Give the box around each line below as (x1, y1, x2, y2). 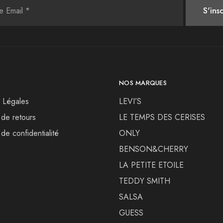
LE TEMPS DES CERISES (119, 111, 205, 123)
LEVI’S (119, 95, 141, 107)
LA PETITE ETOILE (119, 159, 184, 171)
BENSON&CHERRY (119, 143, 188, 155)
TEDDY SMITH (119, 175, 170, 187)
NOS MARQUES (119, 78, 167, 88)
